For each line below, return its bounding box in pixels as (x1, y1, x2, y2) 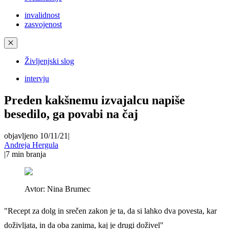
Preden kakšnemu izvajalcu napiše (4, 93, 185, 107)
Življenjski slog (25, 57, 74, 65)
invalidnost (25, 11, 60, 19)
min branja (12, 149, 46, 158)
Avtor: (25, 184, 47, 193)
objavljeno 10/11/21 (4, 131, 68, 140)
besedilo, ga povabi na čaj (4, 107, 138, 121)
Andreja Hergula (4, 140, 58, 149)
